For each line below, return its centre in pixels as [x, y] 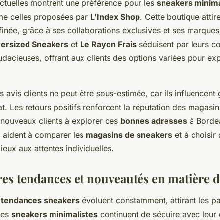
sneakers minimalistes [55, 214]
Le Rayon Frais [108, 44]
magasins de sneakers [129, 135]
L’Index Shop [115, 17]
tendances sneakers [40, 200]
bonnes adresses [154, 121]
